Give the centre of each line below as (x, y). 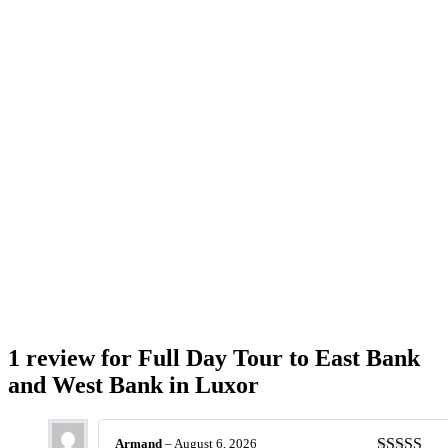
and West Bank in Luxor (133, 385)
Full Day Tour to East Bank (279, 358)
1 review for (73, 358)
